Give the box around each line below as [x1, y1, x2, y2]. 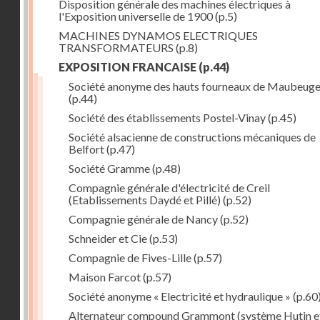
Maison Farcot [69, 270, 141, 284]
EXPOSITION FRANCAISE [59, 60, 196, 74]
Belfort [69, 142, 104, 156]
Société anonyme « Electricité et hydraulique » [69, 289, 291, 303]
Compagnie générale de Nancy [69, 212, 218, 226]
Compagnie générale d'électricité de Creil [69, 181, 270, 194]
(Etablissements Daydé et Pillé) [69, 193, 221, 206]
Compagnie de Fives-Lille [69, 251, 191, 264]
